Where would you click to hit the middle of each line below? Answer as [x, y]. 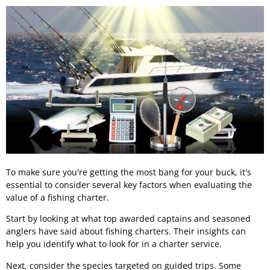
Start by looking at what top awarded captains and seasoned [128, 219]
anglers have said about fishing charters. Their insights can [126, 231]
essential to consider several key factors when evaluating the [129, 184]
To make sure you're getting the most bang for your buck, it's [129, 172]
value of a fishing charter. [58, 197]
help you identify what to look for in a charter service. [114, 244]
